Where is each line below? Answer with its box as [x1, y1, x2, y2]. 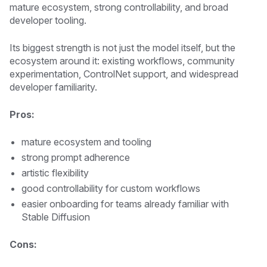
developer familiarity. [10, 80, 97, 93]
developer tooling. [10, 14, 89, 26]
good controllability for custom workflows [21, 182, 200, 194]
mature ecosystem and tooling [21, 135, 151, 148]
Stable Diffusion [21, 210, 92, 223]
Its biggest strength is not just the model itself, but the [10, 41, 235, 54]
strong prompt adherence [21, 151, 130, 163]
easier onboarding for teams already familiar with [21, 197, 229, 210]
